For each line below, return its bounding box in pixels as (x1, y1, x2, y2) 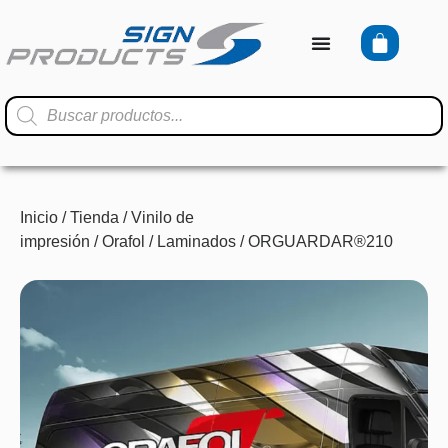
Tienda (70, 209, 119, 226)
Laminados (157, 233, 236, 250)
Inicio (20, 209, 58, 226)
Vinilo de (131, 209, 194, 226)
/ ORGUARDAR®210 (236, 233, 393, 250)
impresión (20, 233, 90, 250)
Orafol (102, 233, 145, 250)
